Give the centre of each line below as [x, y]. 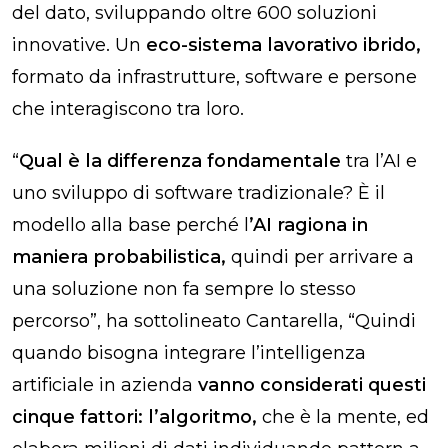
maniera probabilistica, [119, 256]
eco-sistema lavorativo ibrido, [283, 44]
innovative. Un [79, 44]
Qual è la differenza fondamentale [180, 160]
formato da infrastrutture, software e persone [214, 76]
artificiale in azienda [102, 384]
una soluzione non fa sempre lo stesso [184, 288]
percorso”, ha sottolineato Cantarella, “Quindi [214, 320]
